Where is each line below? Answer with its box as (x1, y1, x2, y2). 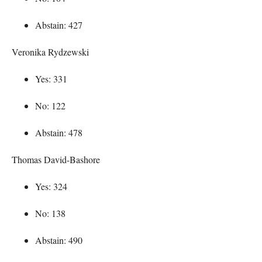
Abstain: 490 (35, 233, 82, 246)
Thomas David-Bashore (12, 153, 100, 166)
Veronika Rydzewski (12, 45, 89, 58)
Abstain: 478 (35, 126, 82, 139)
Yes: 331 (35, 72, 67, 85)
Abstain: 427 (35, 18, 82, 31)
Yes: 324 (35, 180, 67, 192)
